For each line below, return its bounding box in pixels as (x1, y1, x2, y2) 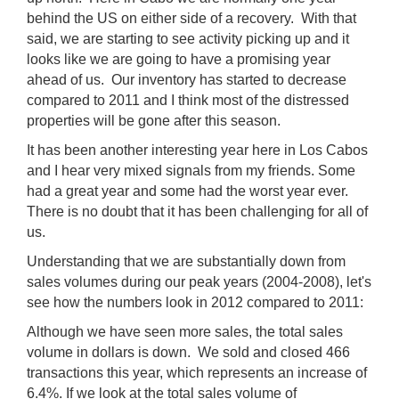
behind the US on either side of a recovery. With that (27, 11, 356, 26)
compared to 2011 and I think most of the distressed (27, 93, 349, 108)
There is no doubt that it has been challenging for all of (27, 204, 368, 219)
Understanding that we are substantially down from (27, 254, 346, 269)
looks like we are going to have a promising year (27, 52, 330, 67)
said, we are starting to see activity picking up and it (27, 31, 349, 46)
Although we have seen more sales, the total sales (27, 324, 343, 339)
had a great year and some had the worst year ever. (27, 183, 348, 199)
